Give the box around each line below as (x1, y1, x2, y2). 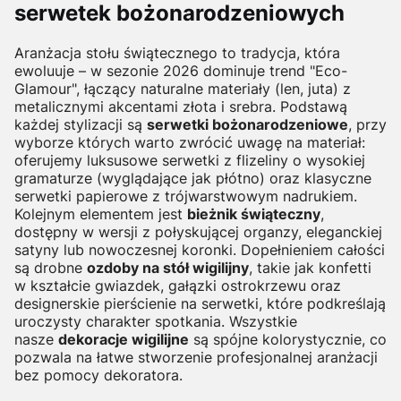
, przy (348, 115, 387, 133)
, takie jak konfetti (249, 258, 371, 277)
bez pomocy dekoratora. (14, 365, 183, 384)
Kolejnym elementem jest (14, 204, 187, 223)
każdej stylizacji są (14, 115, 147, 133)
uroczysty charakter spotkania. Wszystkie (14, 311, 297, 330)
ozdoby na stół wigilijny (87, 258, 249, 277)
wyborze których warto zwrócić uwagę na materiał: (14, 132, 365, 151)
